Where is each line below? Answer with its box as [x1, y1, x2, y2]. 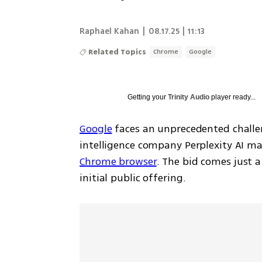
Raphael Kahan [80, 25, 140, 37]
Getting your [127, 92, 168, 101]
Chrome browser [80, 153, 157, 169]
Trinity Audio [168, 92, 210, 101]
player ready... [209, 92, 256, 101]
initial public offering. [80, 170, 186, 185]
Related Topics [88, 46, 147, 57]
